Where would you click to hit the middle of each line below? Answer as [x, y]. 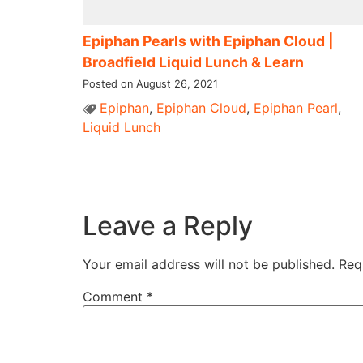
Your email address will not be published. [209, 265]
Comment [115, 297]
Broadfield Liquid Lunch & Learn [193, 62]
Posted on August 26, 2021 [150, 83]
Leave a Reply [168, 226]
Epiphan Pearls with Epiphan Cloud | [208, 41]
